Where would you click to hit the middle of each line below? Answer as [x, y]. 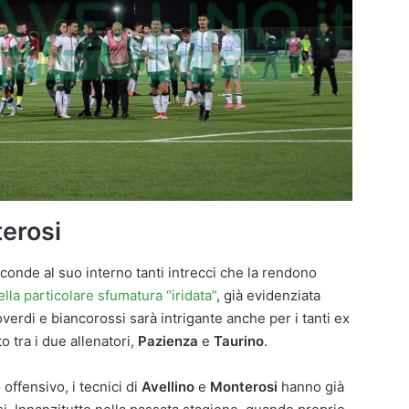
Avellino [168, 386]
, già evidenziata [268, 295]
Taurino [239, 341]
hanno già [311, 386]
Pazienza [168, 341]
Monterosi [244, 386]
